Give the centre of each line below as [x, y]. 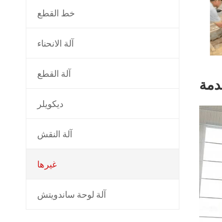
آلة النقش [55, 134]
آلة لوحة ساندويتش [72, 194]
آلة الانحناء [55, 43]
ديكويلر [50, 104]
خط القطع [56, 13]
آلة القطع [54, 73]
